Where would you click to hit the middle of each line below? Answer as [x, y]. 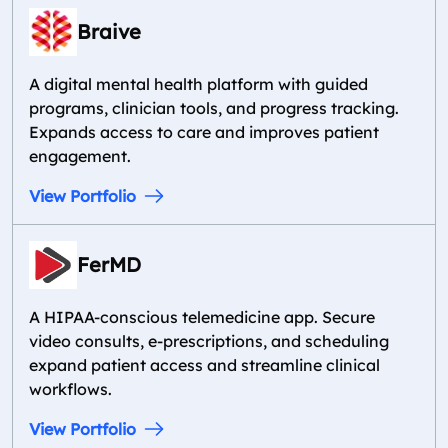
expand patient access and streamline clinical [204, 365]
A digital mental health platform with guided [198, 84]
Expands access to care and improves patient [204, 132]
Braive [109, 31]
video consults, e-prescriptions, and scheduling [209, 341]
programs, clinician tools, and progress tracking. [214, 108]
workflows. [70, 389]
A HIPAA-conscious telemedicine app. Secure [202, 317]
